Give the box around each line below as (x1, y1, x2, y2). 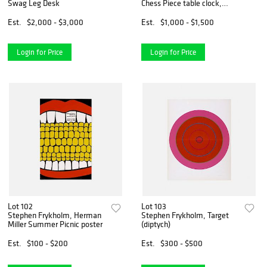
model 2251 (141, 7, 181, 18)
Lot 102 (8, 201, 33, 212)
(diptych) (141, 219, 171, 230)
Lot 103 (141, 201, 167, 212)
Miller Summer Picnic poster (8, 219, 103, 230)
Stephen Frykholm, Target (141, 210, 229, 221)
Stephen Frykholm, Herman (8, 210, 101, 221)
